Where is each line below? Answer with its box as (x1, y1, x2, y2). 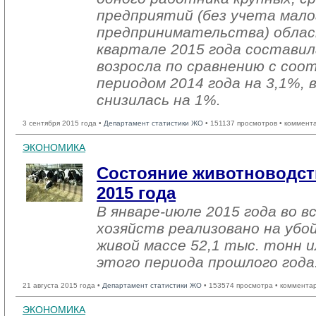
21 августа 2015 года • (23, 281, 102, 289)
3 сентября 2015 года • (23, 119, 104, 127)
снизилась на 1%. (97, 92, 221, 108)
